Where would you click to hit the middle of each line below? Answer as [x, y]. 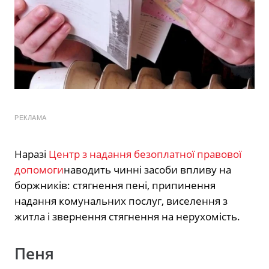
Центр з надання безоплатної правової [145, 154]
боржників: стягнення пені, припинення [115, 185]
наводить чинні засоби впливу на [147, 169]
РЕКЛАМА [31, 117]
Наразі [32, 154]
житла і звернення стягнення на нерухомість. [127, 216]
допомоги [39, 169]
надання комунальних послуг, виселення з [121, 201]
